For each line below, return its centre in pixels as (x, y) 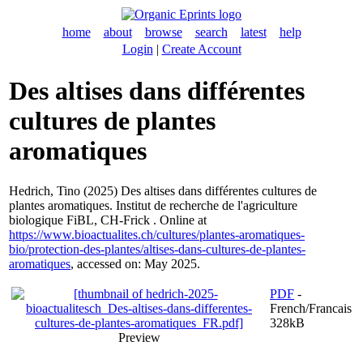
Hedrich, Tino (45, 190)
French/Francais (311, 308)
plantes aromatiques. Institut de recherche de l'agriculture (153, 205)
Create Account (201, 49)
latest (253, 32)
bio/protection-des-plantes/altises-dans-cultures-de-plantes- (157, 249)
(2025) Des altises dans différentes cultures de (199, 190)
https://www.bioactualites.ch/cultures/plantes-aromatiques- (157, 234)
